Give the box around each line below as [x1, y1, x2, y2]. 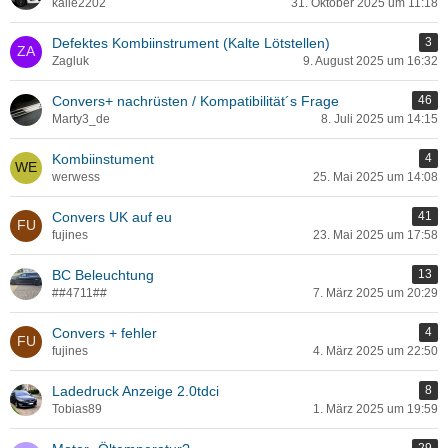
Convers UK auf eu [52, 209, 172, 225]
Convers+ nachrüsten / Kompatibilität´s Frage [52, 93, 339, 109]
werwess [52, 170, 100, 184]
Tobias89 [52, 402, 102, 416]
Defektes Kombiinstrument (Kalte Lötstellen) [52, 35, 330, 51]
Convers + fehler [52, 325, 157, 341]
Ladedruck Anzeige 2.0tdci [52, 383, 219, 399]
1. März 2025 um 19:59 [313, 402, 438, 416]
